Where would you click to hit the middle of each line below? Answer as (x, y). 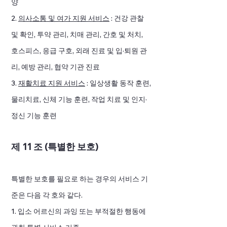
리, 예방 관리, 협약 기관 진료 (56, 67)
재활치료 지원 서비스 (52, 83)
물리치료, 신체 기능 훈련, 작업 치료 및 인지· (79, 99)
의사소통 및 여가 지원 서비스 (64, 18)
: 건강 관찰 (127, 18)
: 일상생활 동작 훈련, (118, 83)
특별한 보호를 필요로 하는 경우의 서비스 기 (80, 179)
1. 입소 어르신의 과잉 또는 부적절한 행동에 (79, 211)
